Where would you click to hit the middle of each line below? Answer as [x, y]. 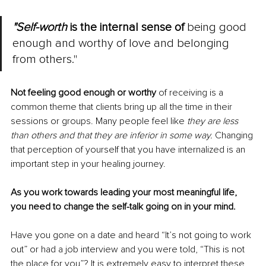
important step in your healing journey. [88, 164]
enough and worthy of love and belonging [122, 44]
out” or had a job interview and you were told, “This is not [129, 250]
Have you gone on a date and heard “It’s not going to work [132, 235]
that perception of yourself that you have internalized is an [129, 150]
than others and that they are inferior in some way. [113, 136]
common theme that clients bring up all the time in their [123, 107]
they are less [214, 121]
